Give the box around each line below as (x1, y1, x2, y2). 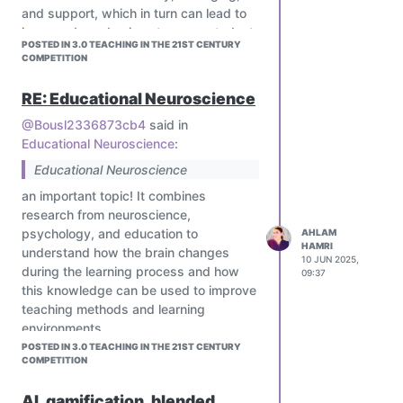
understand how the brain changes (22, 245, 229, 261)
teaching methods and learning (22, 301, 205, 318)
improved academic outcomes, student (22, 24, 254, 40)
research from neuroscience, (22, 207, 191, 223)
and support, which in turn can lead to (22, 5, 246, 22)
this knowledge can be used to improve (22, 282, 256, 299)
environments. (22, 320, 105, 336)
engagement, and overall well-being (22, 43, 234, 59)
